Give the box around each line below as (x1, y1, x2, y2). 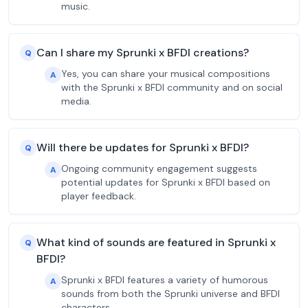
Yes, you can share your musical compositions (61, 67, 270, 80)
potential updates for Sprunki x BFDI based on (61, 176, 270, 188)
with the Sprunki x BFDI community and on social (61, 81, 283, 93)
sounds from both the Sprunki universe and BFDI (61, 287, 280, 300)
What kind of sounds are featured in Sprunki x (36, 235, 276, 250)
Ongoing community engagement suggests (61, 162, 257, 175)
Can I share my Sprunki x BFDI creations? (36, 45, 249, 60)
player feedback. (61, 190, 136, 202)
